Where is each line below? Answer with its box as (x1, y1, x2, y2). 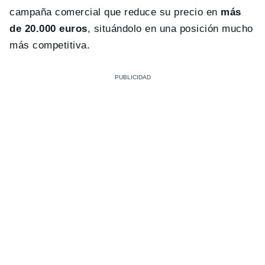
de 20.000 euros (9, 23, 88, 35)
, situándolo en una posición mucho (87, 23, 253, 35)
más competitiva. (9, 40, 91, 51)
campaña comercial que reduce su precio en (9, 7, 221, 18)
